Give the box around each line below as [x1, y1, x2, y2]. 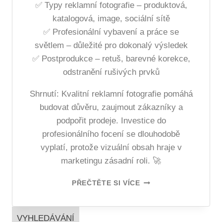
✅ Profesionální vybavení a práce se [43, 27, 179, 37]
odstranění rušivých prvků [62, 67, 160, 77]
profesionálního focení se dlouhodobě [42, 129, 180, 139]
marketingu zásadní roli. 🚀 [61, 156, 161, 166]
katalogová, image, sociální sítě [52, 14, 170, 24]
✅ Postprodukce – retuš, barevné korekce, [32, 54, 190, 64]
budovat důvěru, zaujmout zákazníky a [39, 103, 183, 112]
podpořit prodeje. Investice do [56, 116, 166, 126]
